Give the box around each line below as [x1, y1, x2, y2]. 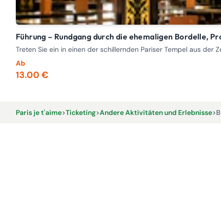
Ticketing [66, 108, 96, 117]
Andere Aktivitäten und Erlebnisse [100, 108, 212, 117]
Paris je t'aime [16, 108, 62, 117]
